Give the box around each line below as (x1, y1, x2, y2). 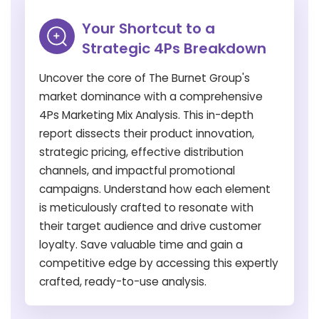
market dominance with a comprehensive (39, 88, 263, 104)
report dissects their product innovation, (39, 125, 254, 141)
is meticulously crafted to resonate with (39, 199, 253, 215)
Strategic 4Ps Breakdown (82, 38, 266, 58)
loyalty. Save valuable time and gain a (39, 236, 243, 252)
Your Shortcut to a (82, 18, 215, 38)
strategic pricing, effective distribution (39, 144, 244, 159)
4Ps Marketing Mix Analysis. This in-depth (39, 107, 253, 122)
